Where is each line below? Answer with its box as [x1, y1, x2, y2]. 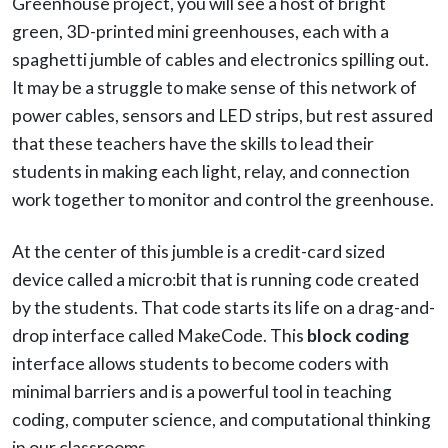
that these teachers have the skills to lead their [12, 132, 374, 154]
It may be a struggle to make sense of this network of [12, 76, 417, 98]
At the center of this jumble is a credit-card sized [12, 240, 385, 262]
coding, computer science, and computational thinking [12, 408, 431, 430]
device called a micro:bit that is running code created [12, 268, 419, 290]
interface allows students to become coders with [12, 352, 389, 374]
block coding [307, 324, 409, 346]
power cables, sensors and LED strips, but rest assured [12, 104, 433, 126]
